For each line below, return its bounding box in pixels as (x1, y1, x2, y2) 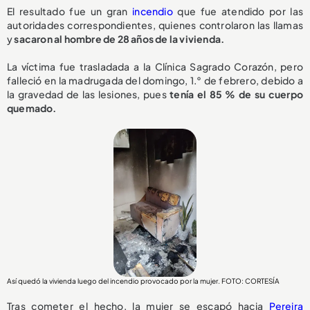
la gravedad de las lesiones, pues (7, 87, 170, 100)
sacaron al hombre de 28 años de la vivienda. (14, 32, 225, 45)
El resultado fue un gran (7, 4, 133, 17)
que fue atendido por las (172, 4, 304, 17)
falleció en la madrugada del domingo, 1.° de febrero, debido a (7, 73, 303, 86)
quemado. (7, 101, 57, 114)
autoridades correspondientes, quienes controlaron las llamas (7, 18, 303, 31)
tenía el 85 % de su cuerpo (170, 87, 303, 100)
